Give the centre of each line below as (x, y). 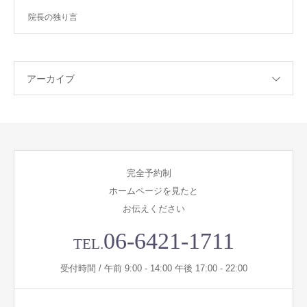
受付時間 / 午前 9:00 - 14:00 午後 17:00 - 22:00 (153, 268)
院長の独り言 (53, 17)
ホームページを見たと (153, 191)
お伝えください (153, 209)
